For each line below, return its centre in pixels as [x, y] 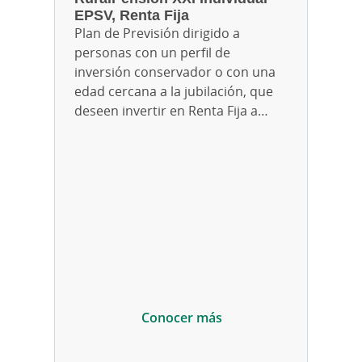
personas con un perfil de [152, 53]
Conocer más [182, 318]
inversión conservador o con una [175, 72]
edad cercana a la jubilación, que [174, 92]
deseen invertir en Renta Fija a [166, 111]
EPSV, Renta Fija [132, 15]
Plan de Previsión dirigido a [157, 34]
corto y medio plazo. [136, 130]
